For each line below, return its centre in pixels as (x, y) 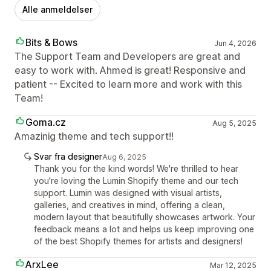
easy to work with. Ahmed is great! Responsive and (130, 70)
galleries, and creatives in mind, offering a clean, (129, 205)
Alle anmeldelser (57, 10)
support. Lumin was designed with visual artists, (128, 193)
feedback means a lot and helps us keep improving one (144, 229)
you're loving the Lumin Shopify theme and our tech (136, 181)
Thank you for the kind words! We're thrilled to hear (136, 169)
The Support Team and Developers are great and (127, 57)
